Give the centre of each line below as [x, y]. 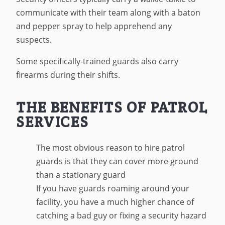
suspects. [34, 40]
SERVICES [52, 122]
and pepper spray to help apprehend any [94, 26]
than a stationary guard [81, 175]
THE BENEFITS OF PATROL [112, 107]
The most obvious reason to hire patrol [111, 148]
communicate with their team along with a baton [108, 13]
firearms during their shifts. [68, 75]
